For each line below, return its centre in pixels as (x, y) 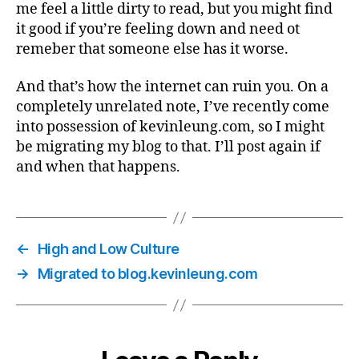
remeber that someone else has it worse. (152, 49)
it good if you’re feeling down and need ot (158, 29)
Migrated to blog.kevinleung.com (147, 274)
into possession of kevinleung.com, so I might (170, 127)
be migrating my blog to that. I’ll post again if (168, 147)
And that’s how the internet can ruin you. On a (172, 87)
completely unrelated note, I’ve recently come (173, 107)
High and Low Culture (108, 249)
